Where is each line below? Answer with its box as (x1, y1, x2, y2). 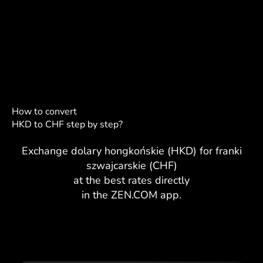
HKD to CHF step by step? (12, 117, 123, 131)
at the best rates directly (73, 173, 190, 187)
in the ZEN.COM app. (82, 187, 181, 202)
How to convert (12, 104, 77, 118)
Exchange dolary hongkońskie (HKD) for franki (21, 143, 242, 158)
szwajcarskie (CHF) (86, 158, 177, 173)
